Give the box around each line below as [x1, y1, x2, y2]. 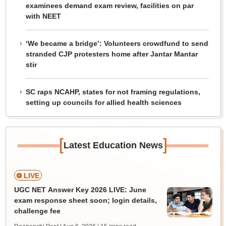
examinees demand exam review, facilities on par [25, 2, 194, 10]
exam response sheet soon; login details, [14, 196, 157, 204]
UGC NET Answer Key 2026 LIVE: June [14, 186, 146, 194]
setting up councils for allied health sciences [25, 98, 182, 106]
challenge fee [14, 207, 61, 215]
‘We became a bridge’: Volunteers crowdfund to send [25, 39, 208, 47]
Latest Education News [63, 140, 163, 150]
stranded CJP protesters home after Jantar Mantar [25, 50, 198, 58]
